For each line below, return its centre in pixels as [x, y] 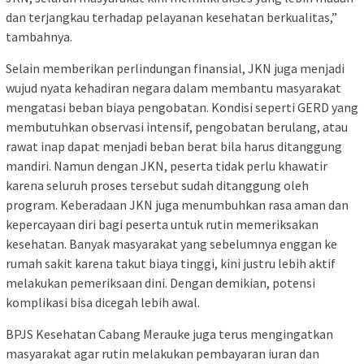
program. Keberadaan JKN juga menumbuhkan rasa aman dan [177, 204]
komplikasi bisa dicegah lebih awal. [103, 302]
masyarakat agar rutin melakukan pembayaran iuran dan [162, 353]
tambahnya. [39, 36]
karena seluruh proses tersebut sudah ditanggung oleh [157, 185]
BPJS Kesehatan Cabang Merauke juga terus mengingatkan [169, 334]
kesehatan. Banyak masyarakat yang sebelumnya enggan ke [171, 243]
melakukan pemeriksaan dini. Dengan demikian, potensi [160, 282]
